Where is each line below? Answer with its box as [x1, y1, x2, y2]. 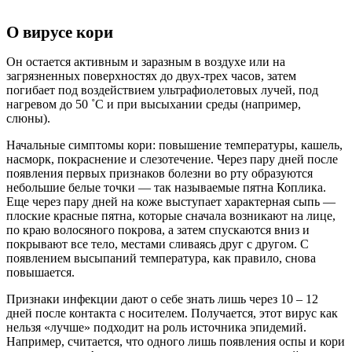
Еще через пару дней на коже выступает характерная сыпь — [6, 195, 335, 209]
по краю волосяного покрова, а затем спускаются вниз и [6, 223, 310, 237]
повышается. [6, 266, 75, 280]
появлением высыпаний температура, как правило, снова [6, 251, 316, 266]
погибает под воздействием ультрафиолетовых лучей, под [6, 83, 318, 97]
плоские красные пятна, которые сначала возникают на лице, [6, 209, 335, 223]
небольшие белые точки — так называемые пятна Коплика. [6, 181, 326, 195]
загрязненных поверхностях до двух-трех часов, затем [6, 69, 296, 83]
